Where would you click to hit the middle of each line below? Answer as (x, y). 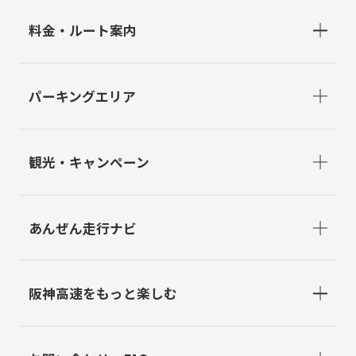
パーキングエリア (82, 97)
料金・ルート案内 (82, 31)
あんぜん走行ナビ (82, 228)
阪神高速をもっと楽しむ (103, 294)
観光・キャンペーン (89, 162)
